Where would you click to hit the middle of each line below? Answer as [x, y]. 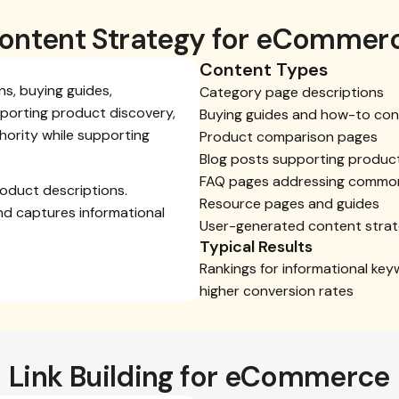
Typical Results [256, 247]
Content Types [264, 69]
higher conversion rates [277, 291]
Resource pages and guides [289, 204]
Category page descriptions [292, 92]
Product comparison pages [289, 137]
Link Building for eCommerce [199, 377]
